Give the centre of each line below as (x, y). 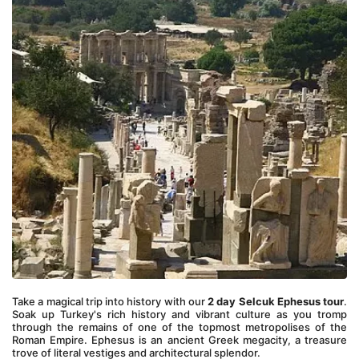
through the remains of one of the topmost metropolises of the (179, 327)
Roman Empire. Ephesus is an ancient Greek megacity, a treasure (179, 340)
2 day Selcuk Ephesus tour (276, 301)
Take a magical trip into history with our (110, 301)
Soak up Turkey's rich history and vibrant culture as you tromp (179, 314)
